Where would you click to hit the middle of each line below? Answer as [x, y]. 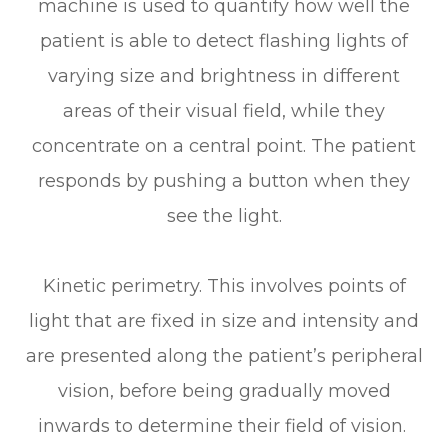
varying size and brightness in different [224, 76]
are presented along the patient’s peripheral [224, 356]
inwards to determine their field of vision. [224, 426]
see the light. [224, 216]
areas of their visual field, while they [224, 111]
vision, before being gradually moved [224, 391]
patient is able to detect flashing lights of [224, 41]
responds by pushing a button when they [224, 181]
